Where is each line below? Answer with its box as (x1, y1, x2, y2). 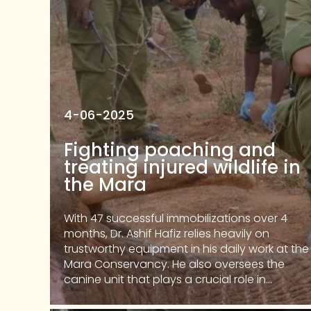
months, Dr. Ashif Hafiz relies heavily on (64, 226, 269, 242)
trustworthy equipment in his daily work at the (64, 241, 309, 257)
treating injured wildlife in (64, 155, 301, 180)
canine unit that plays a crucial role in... (64, 271, 272, 287)
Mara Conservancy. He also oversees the (64, 256, 285, 272)
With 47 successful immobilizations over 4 (64, 210, 287, 226)
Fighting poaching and (64, 137, 276, 162)
